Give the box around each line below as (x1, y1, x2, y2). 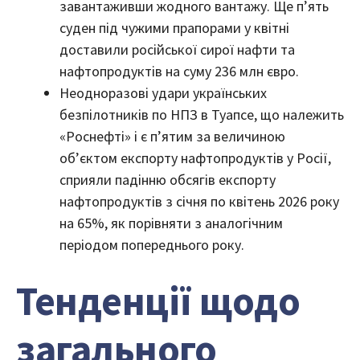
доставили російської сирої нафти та (59, 39, 295, 59)
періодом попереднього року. (59, 235, 244, 254)
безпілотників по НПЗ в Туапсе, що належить (59, 104, 344, 124)
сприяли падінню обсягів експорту (59, 170, 276, 189)
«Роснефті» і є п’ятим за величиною (59, 126, 285, 145)
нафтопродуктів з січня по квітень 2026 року (59, 191, 339, 211)
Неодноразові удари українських (59, 83, 267, 102)
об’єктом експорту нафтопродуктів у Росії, (59, 148, 331, 167)
